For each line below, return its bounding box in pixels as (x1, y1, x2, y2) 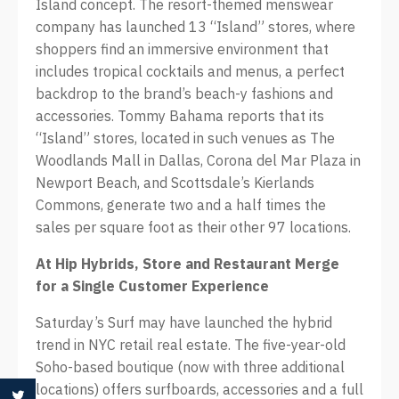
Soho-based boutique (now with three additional (36, 358, 345, 376)
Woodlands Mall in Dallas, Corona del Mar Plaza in (36, 151, 361, 169)
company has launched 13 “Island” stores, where (36, 18, 355, 36)
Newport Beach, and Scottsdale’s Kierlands (36, 174, 314, 191)
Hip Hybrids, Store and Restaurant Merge (55, 255, 339, 273)
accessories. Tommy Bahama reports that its (36, 107, 324, 125)
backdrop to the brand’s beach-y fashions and (36, 85, 333, 102)
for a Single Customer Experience (36, 277, 269, 295)
